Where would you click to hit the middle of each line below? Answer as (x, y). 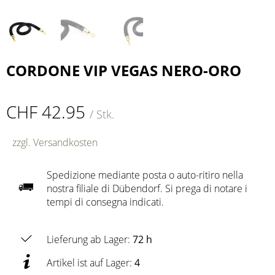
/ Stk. (102, 114)
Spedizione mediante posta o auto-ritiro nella (145, 175)
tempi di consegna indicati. (105, 202)
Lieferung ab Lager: (90, 239)
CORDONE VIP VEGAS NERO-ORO (124, 70)
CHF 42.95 (48, 112)
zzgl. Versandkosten (55, 142)
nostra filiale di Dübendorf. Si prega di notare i (147, 188)
